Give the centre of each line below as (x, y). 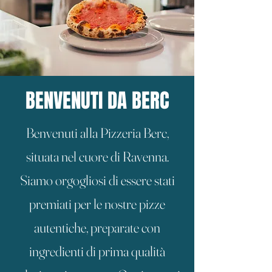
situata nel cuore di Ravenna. (97, 157)
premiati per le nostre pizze (97, 204)
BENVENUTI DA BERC (97, 100)
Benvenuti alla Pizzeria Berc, (97, 133)
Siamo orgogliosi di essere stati (97, 180)
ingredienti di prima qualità (97, 251)
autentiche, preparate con (97, 228)
